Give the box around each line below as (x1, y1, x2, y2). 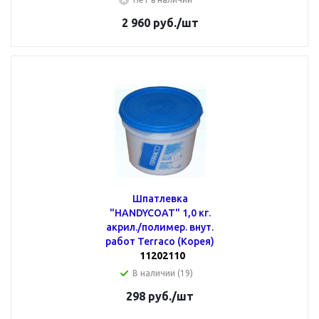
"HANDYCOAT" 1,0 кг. (109, 207, 211, 219)
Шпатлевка (132, 193, 188, 204)
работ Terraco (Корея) (105, 236, 214, 247)
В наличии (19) (132, 268, 193, 278)
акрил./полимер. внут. (106, 221, 214, 233)
